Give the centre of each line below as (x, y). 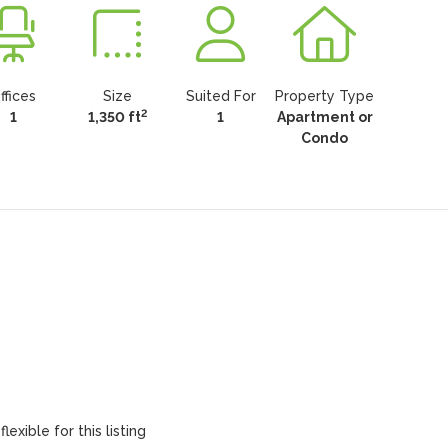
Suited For (220, 96)
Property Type (325, 96)
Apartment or (324, 117)
